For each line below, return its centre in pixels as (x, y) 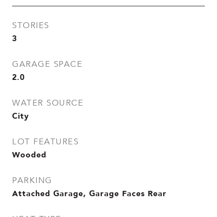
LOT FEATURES (45, 142)
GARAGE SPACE (47, 64)
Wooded (29, 155)
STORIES (31, 25)
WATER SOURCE (48, 103)
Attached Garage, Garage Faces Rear (89, 193)
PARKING (32, 180)
